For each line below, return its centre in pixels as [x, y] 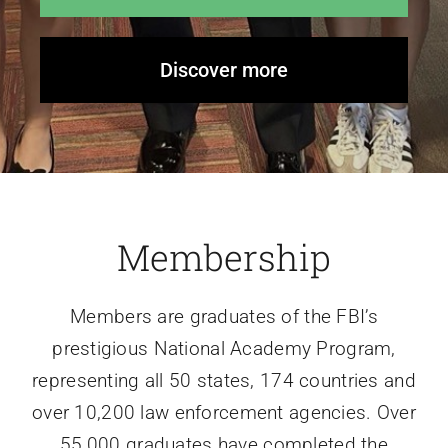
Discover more [224, 70]
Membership [224, 257]
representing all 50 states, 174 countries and [224, 381]
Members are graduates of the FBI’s [224, 317]
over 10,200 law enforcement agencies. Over [224, 413]
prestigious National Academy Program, [224, 349]
